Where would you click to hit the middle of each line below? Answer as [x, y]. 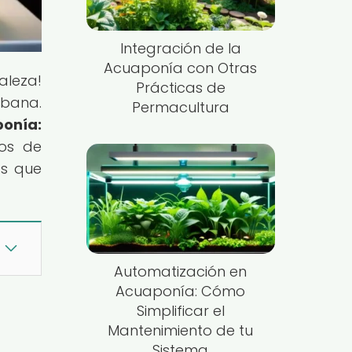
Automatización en [181, 271]
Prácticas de [180, 88]
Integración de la [180, 49]
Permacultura [180, 108]
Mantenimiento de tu [181, 330]
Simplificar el [180, 310]
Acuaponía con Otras [181, 68]
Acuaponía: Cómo [181, 291]
